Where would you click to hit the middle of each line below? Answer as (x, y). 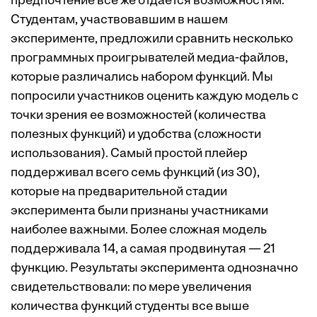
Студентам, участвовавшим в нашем (119, 20)
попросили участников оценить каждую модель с (155, 97)
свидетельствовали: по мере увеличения (131, 288)
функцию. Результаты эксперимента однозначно (154, 269)
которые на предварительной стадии (119, 192)
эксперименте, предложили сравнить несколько (152, 39)
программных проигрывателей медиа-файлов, (149, 58)
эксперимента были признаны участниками (139, 211)
